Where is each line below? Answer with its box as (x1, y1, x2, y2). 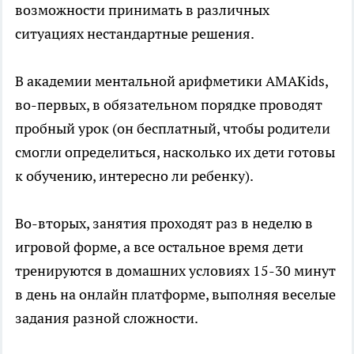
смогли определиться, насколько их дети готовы (15, 143, 335, 162)
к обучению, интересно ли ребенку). (15, 167, 254, 186)
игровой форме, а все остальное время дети (15, 238, 303, 257)
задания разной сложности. (15, 309, 198, 328)
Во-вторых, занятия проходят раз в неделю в (15, 214, 313, 233)
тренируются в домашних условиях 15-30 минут (15, 262, 336, 281)
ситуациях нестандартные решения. (15, 24, 254, 43)
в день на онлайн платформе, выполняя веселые (15, 285, 336, 304)
